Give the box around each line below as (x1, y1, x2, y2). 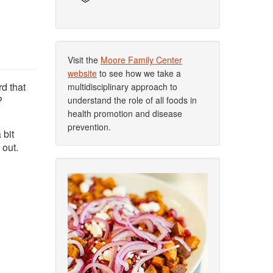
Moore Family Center (101, 54, 182, 66)
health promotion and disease (68, 107, 182, 119)
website (68, 67, 97, 79)
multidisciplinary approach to (68, 80, 177, 93)
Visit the (68, 54, 101, 66)
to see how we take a (97, 67, 181, 79)
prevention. (68, 121, 111, 133)
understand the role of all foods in (68, 94, 197, 106)
